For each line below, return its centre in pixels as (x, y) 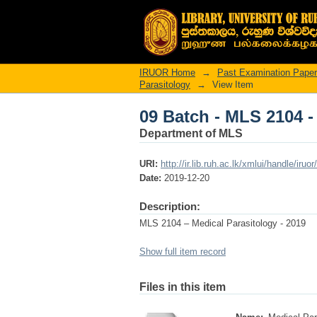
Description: (170, 206)
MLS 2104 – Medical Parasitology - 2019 (223, 223)
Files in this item (183, 287)
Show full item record (183, 252)
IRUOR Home (167, 73)
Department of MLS (191, 133)
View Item (233, 85)
